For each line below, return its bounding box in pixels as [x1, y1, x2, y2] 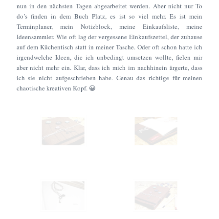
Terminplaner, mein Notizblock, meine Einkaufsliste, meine [16, 22, 203, 31]
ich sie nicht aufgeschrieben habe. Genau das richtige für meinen [16, 73, 203, 83]
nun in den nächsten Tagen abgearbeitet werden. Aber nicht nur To [16, 1, 203, 11]
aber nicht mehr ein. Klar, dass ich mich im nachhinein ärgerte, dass [16, 63, 203, 72]
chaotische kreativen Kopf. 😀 [16, 84, 96, 93]
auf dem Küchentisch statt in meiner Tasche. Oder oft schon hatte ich [16, 43, 203, 52]
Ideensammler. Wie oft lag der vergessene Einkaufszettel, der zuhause [16, 32, 203, 42]
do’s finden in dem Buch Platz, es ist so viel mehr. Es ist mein [16, 12, 203, 21]
